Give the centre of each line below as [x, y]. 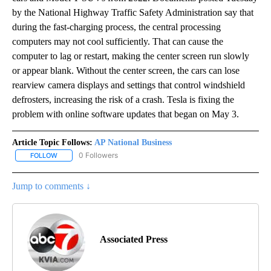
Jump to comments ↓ [51, 186]
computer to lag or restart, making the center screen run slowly [131, 56]
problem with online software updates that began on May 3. [127, 114]
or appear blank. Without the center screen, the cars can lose [126, 71]
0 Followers [98, 155]
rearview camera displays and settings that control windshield [129, 85]
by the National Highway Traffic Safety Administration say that [133, 13]
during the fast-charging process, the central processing [116, 27]
